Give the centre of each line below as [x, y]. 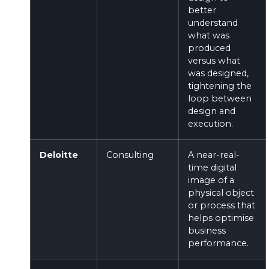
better [202, 10]
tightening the [220, 86]
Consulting [130, 155]
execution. [210, 123]
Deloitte [59, 155]
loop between [220, 98]
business [207, 230]
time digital [212, 167]
